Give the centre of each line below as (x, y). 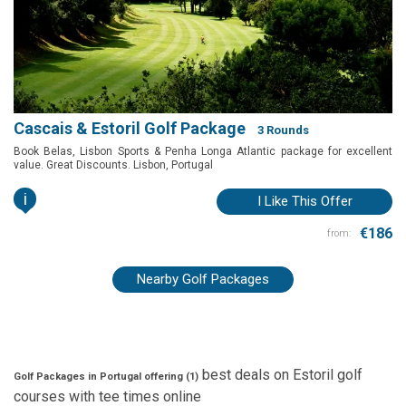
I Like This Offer (304, 202)
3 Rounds (282, 130)
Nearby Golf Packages (203, 280)
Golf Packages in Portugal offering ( (101, 377)
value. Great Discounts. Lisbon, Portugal (113, 165)
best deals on (246, 375)
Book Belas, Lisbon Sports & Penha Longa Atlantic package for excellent (203, 152)
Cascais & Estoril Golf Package (130, 129)
